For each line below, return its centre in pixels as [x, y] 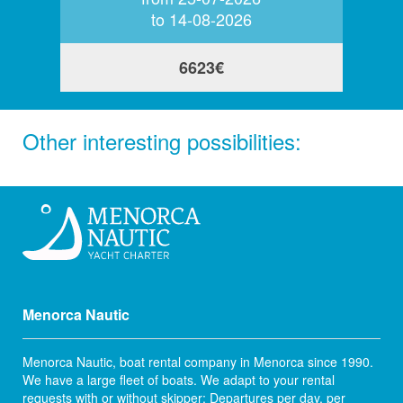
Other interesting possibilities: [162, 141]
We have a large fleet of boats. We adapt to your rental [179, 380]
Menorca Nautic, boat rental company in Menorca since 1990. [198, 362]
